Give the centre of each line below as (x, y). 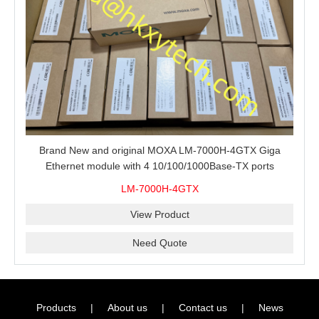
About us (127, 307)
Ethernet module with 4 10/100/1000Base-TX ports (159, 166)
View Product (159, 214)
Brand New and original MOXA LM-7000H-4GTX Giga (159, 150)
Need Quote (159, 242)
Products (56, 307)
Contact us (203, 307)
